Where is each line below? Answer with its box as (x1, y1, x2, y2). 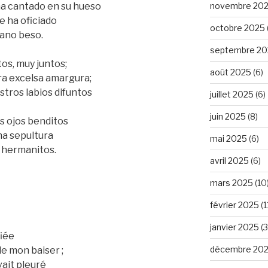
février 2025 (209, 199, 259, 210)
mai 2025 (209, 133, 247, 144)
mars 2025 (209, 177, 253, 188)
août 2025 (209, 66, 251, 77)
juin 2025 (209, 111, 246, 121)
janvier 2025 (209, 221, 259, 232)
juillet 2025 (209, 89, 254, 99)
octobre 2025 (209, 22, 265, 33)
